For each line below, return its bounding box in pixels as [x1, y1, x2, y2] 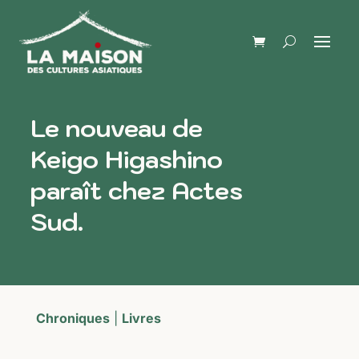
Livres [121, 310, 161, 326]
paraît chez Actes [30, 175, 243, 206]
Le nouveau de [30, 112, 203, 143]
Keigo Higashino [30, 143, 223, 175]
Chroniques [35, 310, 110, 326]
